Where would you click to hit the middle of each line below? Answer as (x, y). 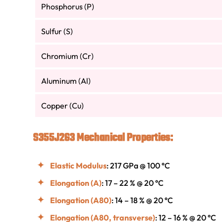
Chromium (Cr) (67, 56)
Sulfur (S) (57, 31)
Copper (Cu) (62, 106)
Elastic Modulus (78, 166)
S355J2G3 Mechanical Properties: (103, 138)
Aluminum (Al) (66, 81)
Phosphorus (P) (68, 7)
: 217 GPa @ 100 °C (138, 166)
